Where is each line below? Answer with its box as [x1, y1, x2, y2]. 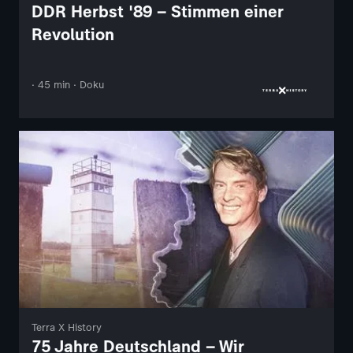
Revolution [32, 24, 114, 44]
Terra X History [32, 321, 102, 333]
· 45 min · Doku [32, 78, 104, 91]
